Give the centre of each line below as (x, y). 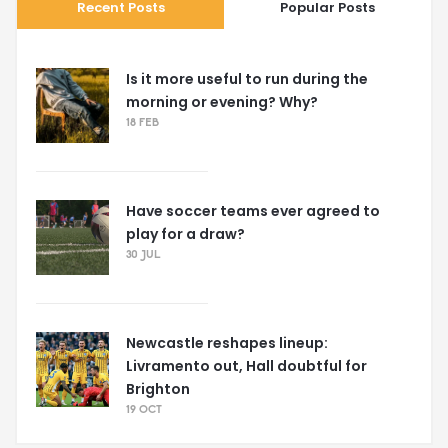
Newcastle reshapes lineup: (227, 343)
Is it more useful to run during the (247, 79)
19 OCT (144, 411)
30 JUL (143, 256)
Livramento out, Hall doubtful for (246, 366)
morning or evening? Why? (222, 102)
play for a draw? (185, 234)
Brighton (158, 389)
